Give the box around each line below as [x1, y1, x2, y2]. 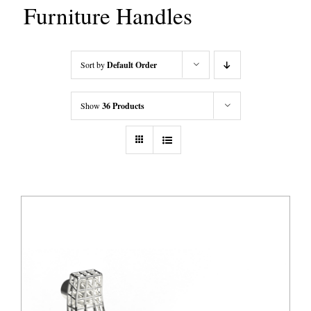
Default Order [106, 59, 157, 72]
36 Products [101, 100, 144, 112]
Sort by [80, 59, 107, 71]
